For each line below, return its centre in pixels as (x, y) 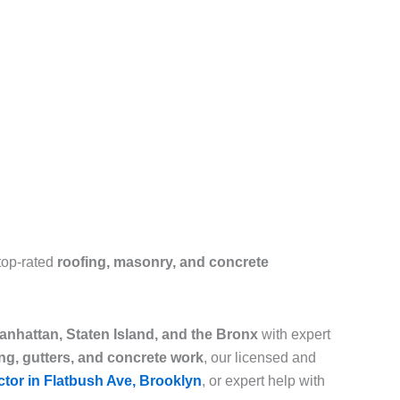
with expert (294, 335)
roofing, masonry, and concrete (163, 262)
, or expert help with (263, 381)
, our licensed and (260, 358)
